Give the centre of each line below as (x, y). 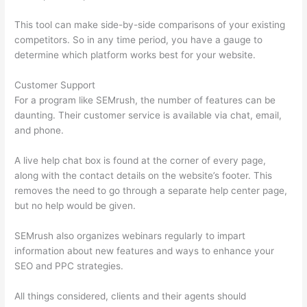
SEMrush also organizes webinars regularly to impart (130, 236)
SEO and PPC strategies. (69, 266)
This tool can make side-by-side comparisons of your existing (150, 25)
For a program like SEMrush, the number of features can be (145, 100)
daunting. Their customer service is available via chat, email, (148, 115)
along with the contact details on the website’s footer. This (144, 176)
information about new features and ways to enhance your (145, 251)
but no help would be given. (75, 206)
